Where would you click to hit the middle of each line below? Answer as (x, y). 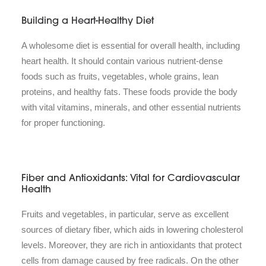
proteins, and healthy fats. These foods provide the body (129, 92)
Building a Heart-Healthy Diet (88, 22)
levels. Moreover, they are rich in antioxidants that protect (132, 245)
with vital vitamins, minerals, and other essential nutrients (131, 107)
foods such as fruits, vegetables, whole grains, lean (120, 77)
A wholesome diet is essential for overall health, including (131, 46)
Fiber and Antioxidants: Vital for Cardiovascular (131, 179)
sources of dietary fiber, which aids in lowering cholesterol (132, 230)
